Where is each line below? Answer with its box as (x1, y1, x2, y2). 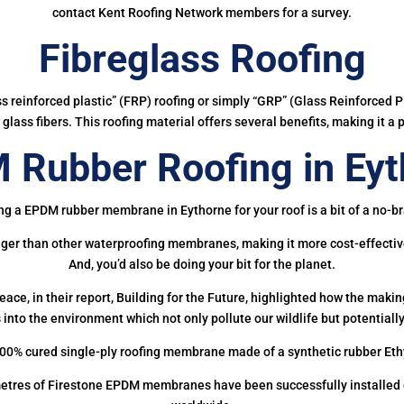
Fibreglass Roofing (38, 35, 366, 81)
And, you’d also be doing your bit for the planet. (69, 256, 335, 271)
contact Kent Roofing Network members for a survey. (52, 5, 352, 20)
